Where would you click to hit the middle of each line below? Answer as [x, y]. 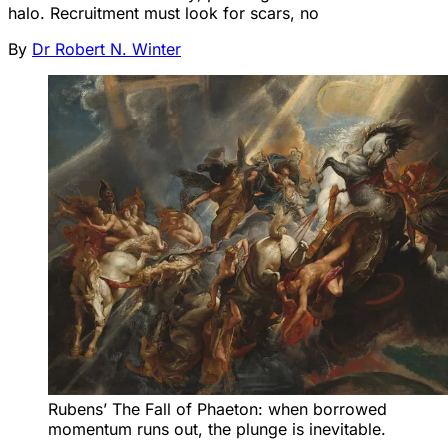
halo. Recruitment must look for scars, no [163, 12]
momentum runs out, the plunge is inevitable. [217, 429]
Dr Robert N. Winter [106, 48]
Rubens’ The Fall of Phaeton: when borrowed [217, 409]
